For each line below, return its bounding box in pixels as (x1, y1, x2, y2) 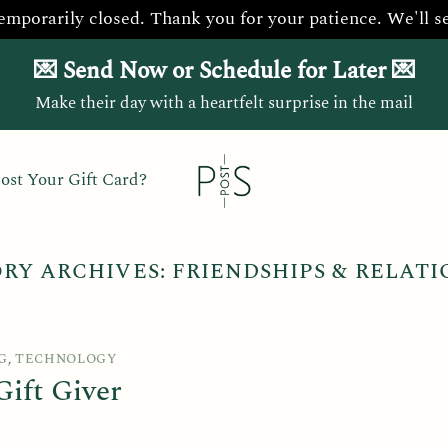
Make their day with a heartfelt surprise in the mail (35, 89, 413, 116)
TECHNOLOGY (15, 349, 117, 370)
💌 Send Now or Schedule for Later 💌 (33, 52, 415, 89)
